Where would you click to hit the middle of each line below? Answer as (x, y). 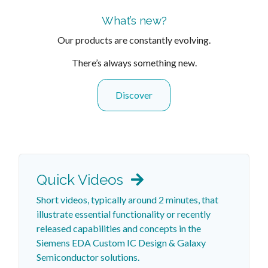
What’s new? (134, 20)
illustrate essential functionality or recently (123, 214)
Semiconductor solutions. (88, 257)
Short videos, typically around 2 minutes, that (127, 200)
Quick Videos (81, 180)
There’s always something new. (134, 63)
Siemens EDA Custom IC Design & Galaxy (121, 243)
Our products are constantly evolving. (134, 39)
